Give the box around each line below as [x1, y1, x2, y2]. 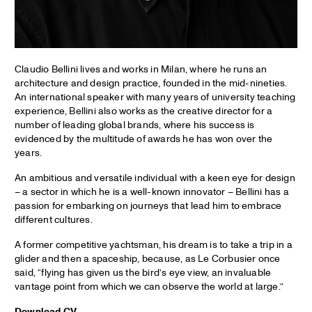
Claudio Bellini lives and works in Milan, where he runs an [15, 62, 267, 76]
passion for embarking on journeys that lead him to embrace [15, 198, 282, 212]
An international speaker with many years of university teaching [15, 90, 296, 104]
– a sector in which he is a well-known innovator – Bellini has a [15, 185, 289, 198]
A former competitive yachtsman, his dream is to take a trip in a [15, 237, 292, 251]
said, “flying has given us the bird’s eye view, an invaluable [15, 265, 272, 279]
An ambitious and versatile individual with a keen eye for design [15, 171, 295, 185]
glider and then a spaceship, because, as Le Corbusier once [15, 251, 281, 265]
